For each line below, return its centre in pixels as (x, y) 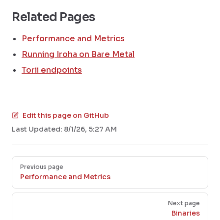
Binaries (186, 213)
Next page (184, 203)
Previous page (42, 167)
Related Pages (54, 17)
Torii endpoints (52, 70)
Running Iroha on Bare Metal (78, 54)
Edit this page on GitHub (66, 115)
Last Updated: (38, 129)
